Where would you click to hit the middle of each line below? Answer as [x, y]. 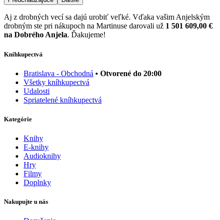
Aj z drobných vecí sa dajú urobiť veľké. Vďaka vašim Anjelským [107, 17]
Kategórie [18, 119]
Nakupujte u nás [26, 202]
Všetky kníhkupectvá [56, 82]
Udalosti [37, 91]
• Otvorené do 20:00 [128, 73]
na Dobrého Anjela [36, 35]
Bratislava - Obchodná [58, 73]
